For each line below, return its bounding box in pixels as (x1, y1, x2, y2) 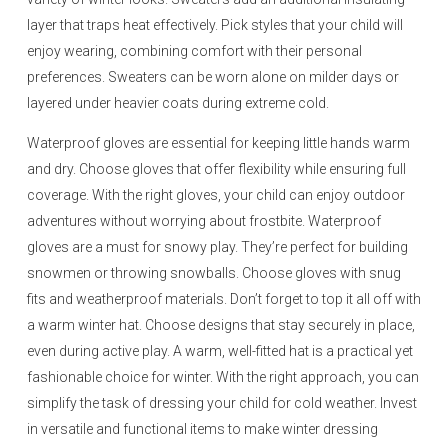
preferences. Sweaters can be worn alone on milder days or (27, 69, 399, 85)
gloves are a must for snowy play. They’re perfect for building (27, 239, 408, 255)
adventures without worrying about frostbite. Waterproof (27, 213, 381, 229)
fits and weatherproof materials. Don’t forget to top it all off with (27, 291, 421, 307)
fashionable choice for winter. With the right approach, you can (27, 369, 419, 385)
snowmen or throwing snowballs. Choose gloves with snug (27, 265, 401, 281)
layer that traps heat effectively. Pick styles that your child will (27, 17, 403, 33)
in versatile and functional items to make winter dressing (27, 421, 378, 437)
